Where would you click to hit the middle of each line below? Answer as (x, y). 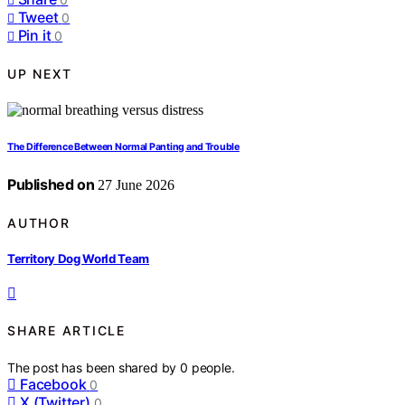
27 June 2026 (135, 185)
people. (213, 367)
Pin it (34, 36)
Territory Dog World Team (79, 258)
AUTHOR (39, 222)
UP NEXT (40, 73)
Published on (51, 185)
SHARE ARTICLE (66, 331)
